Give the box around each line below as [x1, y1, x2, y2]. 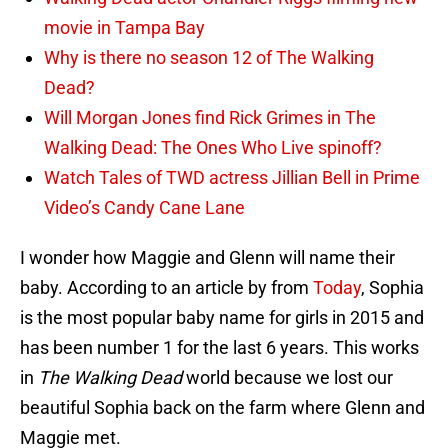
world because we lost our [182, 367, 393, 389]
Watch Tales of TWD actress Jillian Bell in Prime [44, 167, 420, 189]
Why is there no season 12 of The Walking [44, 47, 374, 69]
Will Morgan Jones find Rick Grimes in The [44, 107, 376, 129]
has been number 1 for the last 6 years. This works [20, 337, 419, 359]
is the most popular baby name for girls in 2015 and [20, 307, 424, 329]
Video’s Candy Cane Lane [44, 197, 245, 219]
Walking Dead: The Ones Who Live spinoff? [44, 137, 382, 159]
